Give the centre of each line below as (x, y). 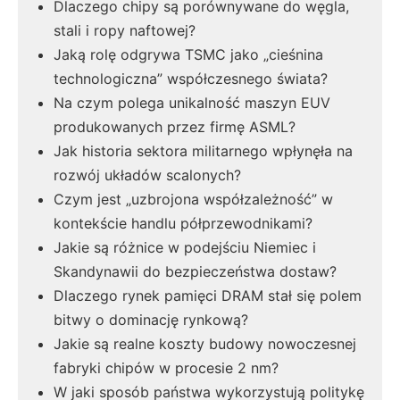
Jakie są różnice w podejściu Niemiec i (185, 247)
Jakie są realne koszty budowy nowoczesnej (205, 344)
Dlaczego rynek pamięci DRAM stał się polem (208, 296)
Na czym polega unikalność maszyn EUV (192, 103)
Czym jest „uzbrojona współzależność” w (193, 199)
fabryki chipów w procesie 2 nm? (166, 368)
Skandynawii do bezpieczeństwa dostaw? (195, 271)
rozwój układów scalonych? (147, 175)
